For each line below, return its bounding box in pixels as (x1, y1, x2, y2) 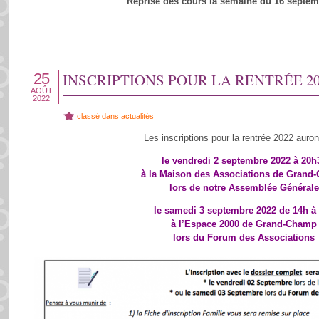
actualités (120, 112, 154, 120)
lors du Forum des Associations (173, 232, 315, 243)
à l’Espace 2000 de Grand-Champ (171, 219, 317, 229)
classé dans (76, 112, 121, 120)
